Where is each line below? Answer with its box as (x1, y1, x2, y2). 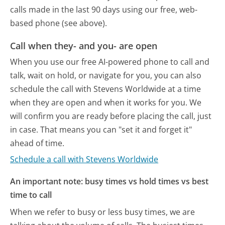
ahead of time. (10, 137, 65, 149)
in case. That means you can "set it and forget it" (10, 124, 192, 135)
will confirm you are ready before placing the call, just (10, 110, 212, 122)
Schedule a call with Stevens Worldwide (10, 154, 159, 165)
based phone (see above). (10, 18, 107, 29)
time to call (10, 189, 52, 201)
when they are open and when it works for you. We (10, 96, 202, 108)
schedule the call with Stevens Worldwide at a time (10, 83, 201, 94)
